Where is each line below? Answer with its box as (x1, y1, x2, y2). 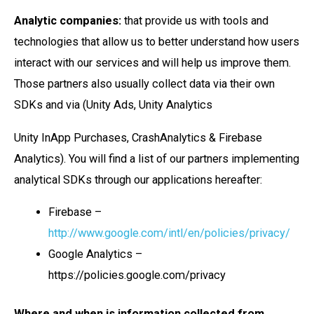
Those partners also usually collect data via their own (14, 77, 275, 91)
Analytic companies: (14, 14, 121, 28)
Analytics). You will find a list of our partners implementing (14, 151, 299, 165)
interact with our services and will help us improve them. (14, 56, 291, 70)
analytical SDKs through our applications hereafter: (14, 172, 262, 186)
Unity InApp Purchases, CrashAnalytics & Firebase (14, 130, 262, 144)
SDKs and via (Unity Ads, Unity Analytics (14, 98, 212, 112)
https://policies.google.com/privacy (48, 268, 226, 282)
